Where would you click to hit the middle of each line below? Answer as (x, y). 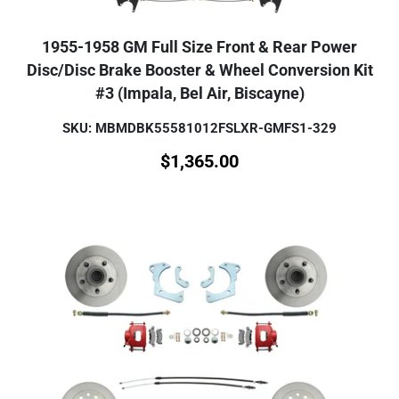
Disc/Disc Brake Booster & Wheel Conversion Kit (199, 70)
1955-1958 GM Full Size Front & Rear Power (199, 47)
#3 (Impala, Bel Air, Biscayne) (199, 93)
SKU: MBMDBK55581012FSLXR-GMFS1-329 (199, 128)
